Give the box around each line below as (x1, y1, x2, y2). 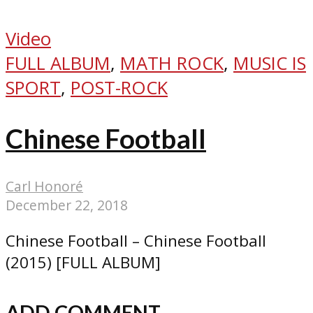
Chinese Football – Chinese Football (6, 230, 266, 252)
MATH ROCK (120, 51, 224, 76)
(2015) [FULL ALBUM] (6, 252, 161, 274)
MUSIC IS (233, 51, 306, 76)
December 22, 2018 (6, 196, 128, 215)
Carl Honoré (6, 177, 83, 196)
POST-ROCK (71, 75, 168, 101)
